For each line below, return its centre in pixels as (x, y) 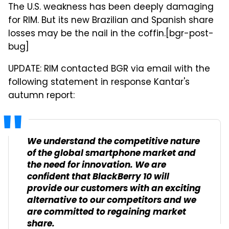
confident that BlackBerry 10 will (98, 177)
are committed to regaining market (107, 212)
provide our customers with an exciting (114, 189)
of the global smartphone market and (111, 153)
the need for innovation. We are (97, 165)
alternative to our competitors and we (112, 200)
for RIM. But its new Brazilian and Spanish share (111, 21)
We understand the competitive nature (113, 142)
